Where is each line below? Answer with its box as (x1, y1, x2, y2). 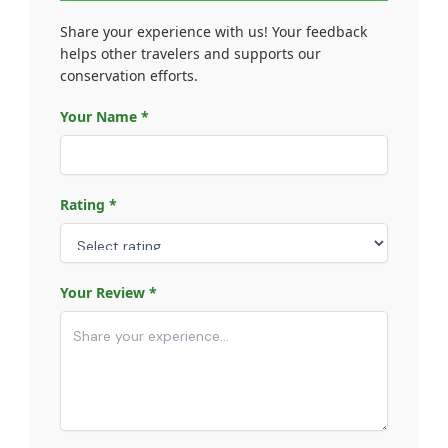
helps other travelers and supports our (60, 44, 321, 64)
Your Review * (60, 283, 157, 303)
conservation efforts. (60, 66, 198, 86)
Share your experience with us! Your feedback (60, 22, 367, 42)
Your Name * (60, 107, 149, 127)
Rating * (60, 195, 117, 215)
